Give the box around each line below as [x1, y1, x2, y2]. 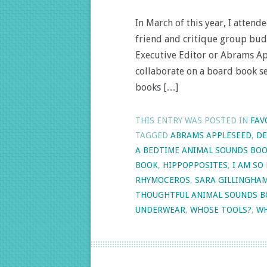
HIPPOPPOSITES [163, 160, 228, 170]
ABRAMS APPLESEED [170, 131, 252, 140]
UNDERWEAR [135, 205, 185, 215]
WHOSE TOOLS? [190, 205, 252, 215]
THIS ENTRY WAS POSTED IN [135, 116, 250, 125]
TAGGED [135, 131, 170, 140]
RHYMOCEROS [135, 175, 190, 185]
